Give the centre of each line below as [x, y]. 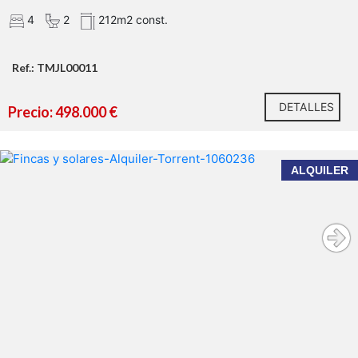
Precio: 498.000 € [63, 112]
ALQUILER [320, 171]
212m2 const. [131, 20]
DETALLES [306, 107]
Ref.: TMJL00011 [55, 68]
